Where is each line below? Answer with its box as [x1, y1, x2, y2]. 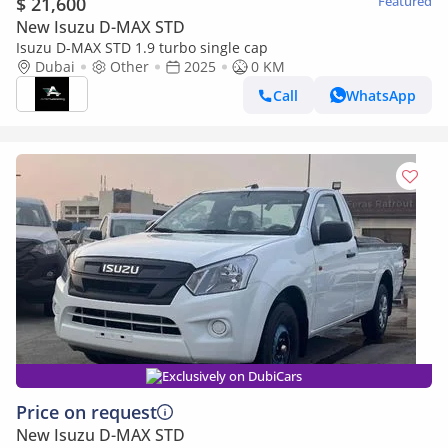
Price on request [16, 400, 157, 424]
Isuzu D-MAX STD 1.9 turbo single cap [244, 38, 268, 57]
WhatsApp [346, 85, 416, 105]
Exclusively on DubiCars [162, 367, 302, 385]
